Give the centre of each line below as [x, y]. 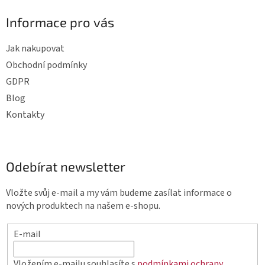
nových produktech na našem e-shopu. [83, 206]
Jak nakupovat [35, 49]
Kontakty [25, 115]
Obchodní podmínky [46, 65]
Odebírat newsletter [66, 167]
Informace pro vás [60, 22]
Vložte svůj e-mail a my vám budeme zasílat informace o [119, 193]
